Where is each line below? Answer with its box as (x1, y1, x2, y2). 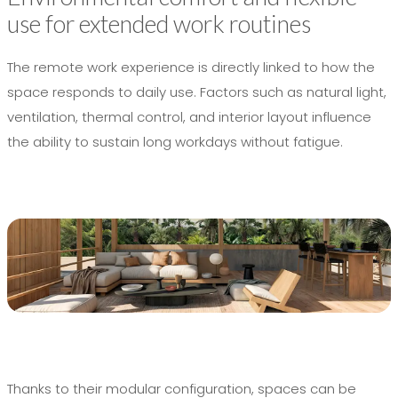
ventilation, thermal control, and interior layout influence (7, 107, 371, 127)
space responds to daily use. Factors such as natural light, (7, 83, 386, 102)
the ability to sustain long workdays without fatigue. (7, 132, 343, 152)
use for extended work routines (7, 9, 311, 39)
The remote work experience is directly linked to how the (7, 58, 375, 77)
